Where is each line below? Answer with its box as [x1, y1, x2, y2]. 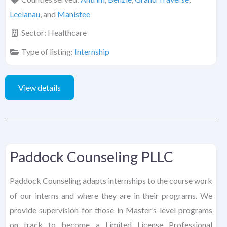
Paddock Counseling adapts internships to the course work [10, 176, 212, 186]
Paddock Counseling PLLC [10, 148, 173, 166]
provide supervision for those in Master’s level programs [10, 205, 212, 215]
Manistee [57, 9, 90, 19]
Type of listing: [21, 47, 74, 57]
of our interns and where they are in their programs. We [10, 191, 212, 201]
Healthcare [48, 28, 87, 38]
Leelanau [10, 9, 40, 19]
